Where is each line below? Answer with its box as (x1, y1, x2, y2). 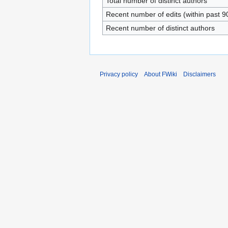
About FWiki (144, 71, 177, 78)
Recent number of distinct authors (105, 24, 215, 32)
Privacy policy (100, 71, 138, 78)
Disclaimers (183, 71, 216, 78)
